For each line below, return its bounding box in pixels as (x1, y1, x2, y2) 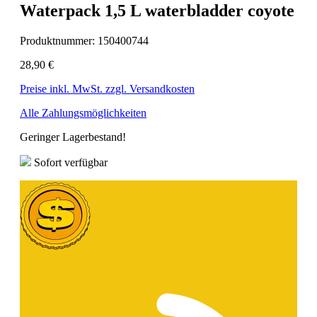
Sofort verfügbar (31, 156, 108, 169)
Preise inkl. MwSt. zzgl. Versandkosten (20, 83, 195, 96)
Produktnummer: (20, 35, 98, 47)
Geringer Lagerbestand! (20, 131, 126, 144)
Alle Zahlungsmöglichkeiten (20, 107, 146, 120)
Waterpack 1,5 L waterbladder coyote (20, 1, 294, 21)
